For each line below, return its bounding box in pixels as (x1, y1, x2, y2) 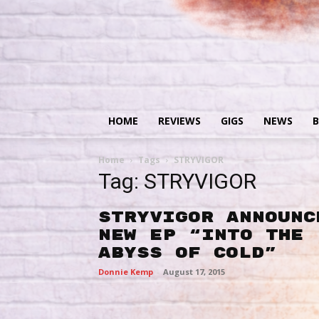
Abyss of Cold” (98, 244, 277, 262)
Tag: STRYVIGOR (98, 169, 256, 194)
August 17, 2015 (163, 266, 225, 277)
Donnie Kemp (98, 266, 153, 277)
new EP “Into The (98, 226, 303, 244)
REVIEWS (158, 114, 201, 127)
